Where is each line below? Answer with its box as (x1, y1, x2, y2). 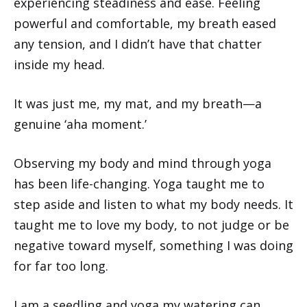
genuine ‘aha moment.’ (14, 115, 147, 132)
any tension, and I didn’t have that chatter (14, 35, 262, 52)
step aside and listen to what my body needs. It (14, 195, 293, 212)
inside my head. (14, 56, 105, 73)
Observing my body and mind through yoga (14, 154, 271, 171)
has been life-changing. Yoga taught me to (14, 175, 265, 192)
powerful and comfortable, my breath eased (14, 14, 276, 32)
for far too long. (14, 257, 108, 274)
